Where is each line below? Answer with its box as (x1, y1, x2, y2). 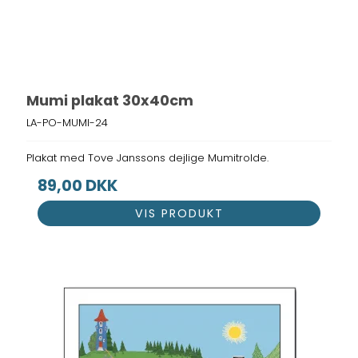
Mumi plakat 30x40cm (26, 90, 194, 111)
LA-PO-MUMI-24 (26, 114, 109, 130)
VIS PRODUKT (134, 205, 224, 222)
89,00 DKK (38, 174, 118, 197)
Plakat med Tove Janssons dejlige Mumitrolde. (26, 149, 269, 165)
